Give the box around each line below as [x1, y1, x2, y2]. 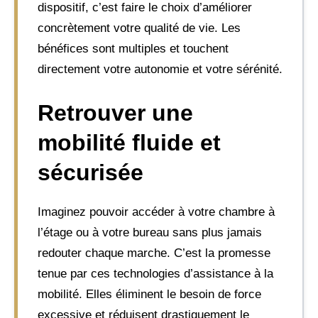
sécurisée [38, 159, 143, 185]
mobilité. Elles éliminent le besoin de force [38, 287, 261, 301]
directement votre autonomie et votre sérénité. [38, 62, 283, 76]
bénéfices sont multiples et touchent [38, 42, 229, 55]
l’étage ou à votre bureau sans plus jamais [38, 225, 262, 239]
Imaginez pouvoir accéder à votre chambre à [38, 204, 275, 219]
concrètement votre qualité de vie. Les [38, 21, 241, 35]
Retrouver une [38, 99, 193, 126]
